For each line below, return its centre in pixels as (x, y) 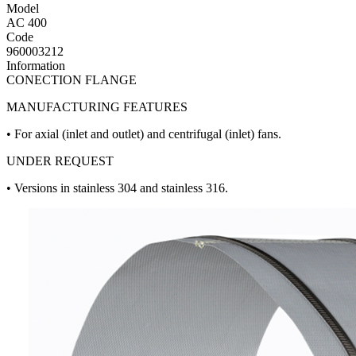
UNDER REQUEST (60, 161)
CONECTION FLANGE (72, 80)
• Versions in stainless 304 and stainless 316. (117, 188)
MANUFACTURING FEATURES (97, 107)
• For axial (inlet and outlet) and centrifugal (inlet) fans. (144, 134)
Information (36, 66)
